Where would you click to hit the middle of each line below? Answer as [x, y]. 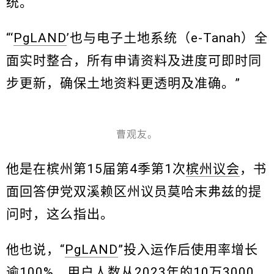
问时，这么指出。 [60, 214]
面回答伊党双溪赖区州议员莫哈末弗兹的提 [134, 192]
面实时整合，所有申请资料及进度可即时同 [134, 61]
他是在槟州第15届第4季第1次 [96, 169]
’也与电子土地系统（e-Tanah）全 [167, 38]
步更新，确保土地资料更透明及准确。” [123, 83]
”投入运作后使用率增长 [188, 250]
